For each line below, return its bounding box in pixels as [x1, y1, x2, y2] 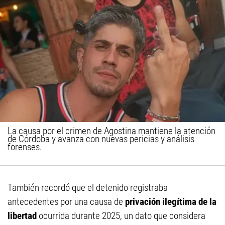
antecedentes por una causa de [8, 195, 125, 207]
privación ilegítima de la [125, 195, 216, 207]
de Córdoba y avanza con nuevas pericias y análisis [8, 133, 194, 145]
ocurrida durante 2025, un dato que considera [37, 209, 205, 221]
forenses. [8, 141, 42, 153]
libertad [8, 209, 37, 221]
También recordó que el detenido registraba [8, 181, 168, 193]
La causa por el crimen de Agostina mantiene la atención [8, 125, 215, 137]
